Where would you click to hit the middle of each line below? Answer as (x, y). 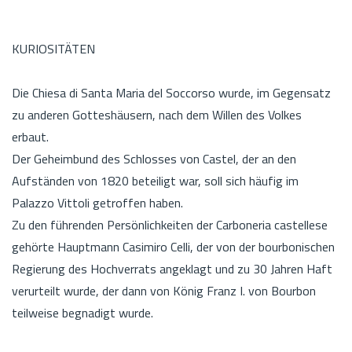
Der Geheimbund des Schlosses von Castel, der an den (154, 158)
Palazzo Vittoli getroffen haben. (97, 202)
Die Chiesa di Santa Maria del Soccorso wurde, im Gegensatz (171, 92)
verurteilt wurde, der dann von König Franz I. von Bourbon (164, 290)
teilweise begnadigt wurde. (84, 312)
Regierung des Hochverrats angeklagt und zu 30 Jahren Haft (172, 268)
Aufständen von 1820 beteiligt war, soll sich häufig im (155, 180)
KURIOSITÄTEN (53, 48)
